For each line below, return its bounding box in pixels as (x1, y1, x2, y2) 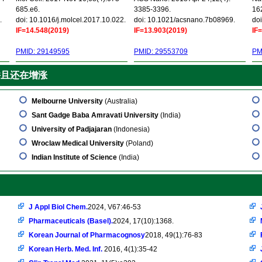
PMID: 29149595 (16, 47, 70, 56)
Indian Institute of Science (32, 153, 117, 161)
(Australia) (103, 97, 137, 105)
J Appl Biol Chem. (29, 203, 88, 211)
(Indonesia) (112, 125, 150, 133)
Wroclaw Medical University (32, 139, 124, 147)
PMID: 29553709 (134, 47, 188, 56)
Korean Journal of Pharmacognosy (29, 231, 145, 239)
